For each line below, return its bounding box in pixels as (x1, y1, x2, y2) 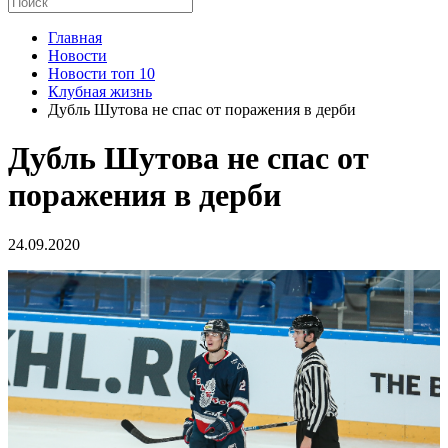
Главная (48, 29, 102, 46)
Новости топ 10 (48, 65, 155, 82)
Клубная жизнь (48, 83, 152, 100)
